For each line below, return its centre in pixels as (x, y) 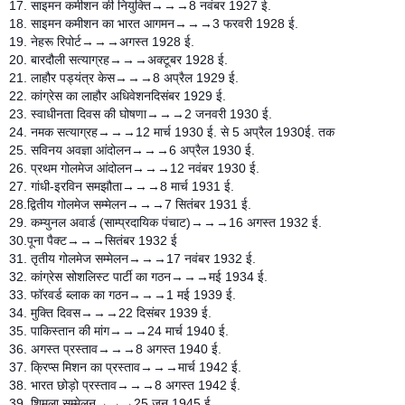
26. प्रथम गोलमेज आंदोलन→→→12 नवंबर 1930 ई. (134, 168)
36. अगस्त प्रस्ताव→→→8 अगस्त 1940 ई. (115, 348)
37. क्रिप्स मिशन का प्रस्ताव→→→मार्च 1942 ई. (125, 367)
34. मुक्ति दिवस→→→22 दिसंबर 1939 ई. (110, 312)
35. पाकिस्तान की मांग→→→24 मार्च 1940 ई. (119, 330)
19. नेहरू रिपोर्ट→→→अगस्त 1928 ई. (102, 41)
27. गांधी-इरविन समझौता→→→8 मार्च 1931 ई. (122, 186)
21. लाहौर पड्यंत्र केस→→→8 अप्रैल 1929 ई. (124, 77)
